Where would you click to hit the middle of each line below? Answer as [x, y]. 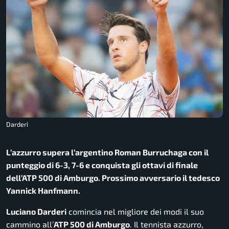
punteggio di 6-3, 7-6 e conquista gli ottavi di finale [102, 165]
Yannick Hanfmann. [43, 190]
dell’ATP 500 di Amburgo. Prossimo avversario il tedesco [113, 177]
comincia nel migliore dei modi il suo [135, 211]
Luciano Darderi [36, 211]
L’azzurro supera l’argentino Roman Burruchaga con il [107, 152]
